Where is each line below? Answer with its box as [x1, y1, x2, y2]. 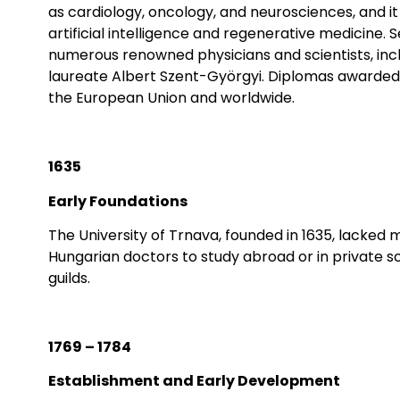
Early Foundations [47, 190, 187, 212]
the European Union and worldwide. [47, 87, 295, 109]
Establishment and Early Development [47, 371, 340, 392]
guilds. [47, 267, 90, 288]
